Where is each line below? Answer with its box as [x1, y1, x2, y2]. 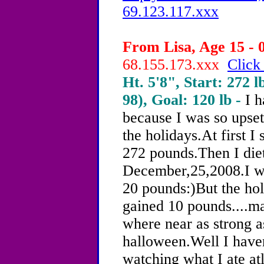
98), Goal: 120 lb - [123, 91, 245, 108]
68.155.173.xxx [123, 56, 227, 73]
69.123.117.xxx [123, 3, 219, 20]
